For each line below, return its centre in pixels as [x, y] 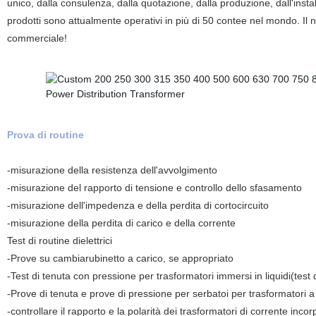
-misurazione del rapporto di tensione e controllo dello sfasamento [154, 188]
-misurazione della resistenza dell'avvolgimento [112, 170]
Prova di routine [45, 135]
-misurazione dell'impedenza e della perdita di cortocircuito [138, 205]
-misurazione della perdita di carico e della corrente [121, 223]
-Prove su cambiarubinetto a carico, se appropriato [120, 258]
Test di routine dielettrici [59, 241]
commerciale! [37, 38]
